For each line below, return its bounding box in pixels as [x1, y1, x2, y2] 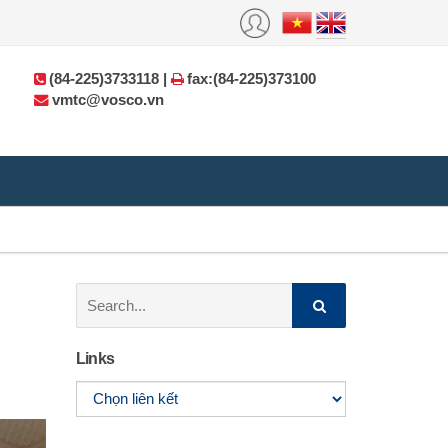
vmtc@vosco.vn [52, 91, 164, 108]
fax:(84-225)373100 [187, 70, 316, 87]
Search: [76, 285, 130, 301]
